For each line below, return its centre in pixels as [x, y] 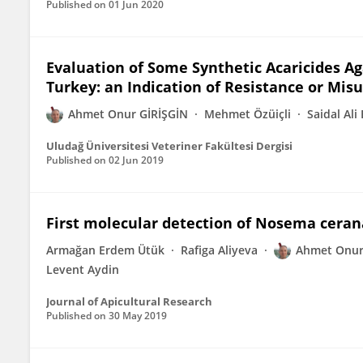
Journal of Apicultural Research [129, 301]
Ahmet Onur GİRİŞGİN [128, 114]
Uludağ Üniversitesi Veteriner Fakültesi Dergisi [169, 146]
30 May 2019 [138, 316]
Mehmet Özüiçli [248, 114]
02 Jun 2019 [136, 160]
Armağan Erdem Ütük [105, 250]
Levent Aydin [83, 269]
